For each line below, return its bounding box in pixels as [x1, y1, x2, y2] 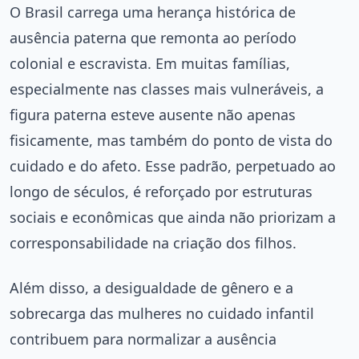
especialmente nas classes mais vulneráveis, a [10, 79, 324, 99]
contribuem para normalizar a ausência [10, 329, 276, 349]
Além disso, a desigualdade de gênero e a [10, 277, 293, 297]
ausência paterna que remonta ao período [10, 27, 296, 47]
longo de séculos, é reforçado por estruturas [10, 181, 313, 201]
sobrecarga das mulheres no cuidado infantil [10, 303, 314, 323]
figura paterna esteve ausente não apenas [10, 104, 296, 124]
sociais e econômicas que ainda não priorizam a [10, 207, 336, 227]
